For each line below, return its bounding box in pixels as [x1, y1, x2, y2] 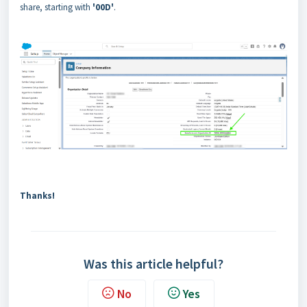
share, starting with [20, 1, 90, 14]
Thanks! [20, 190, 55, 202]
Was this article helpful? [84, 255, 223, 273]
